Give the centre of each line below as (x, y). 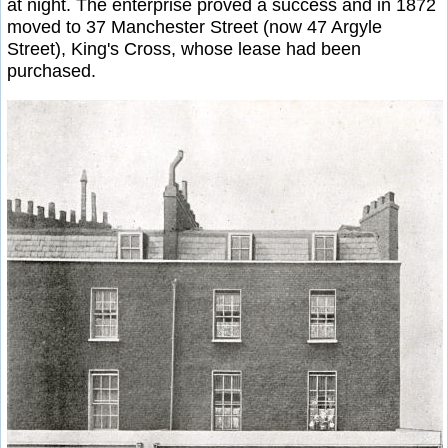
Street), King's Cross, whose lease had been (184, 49)
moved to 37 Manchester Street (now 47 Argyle (194, 27)
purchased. (51, 71)
